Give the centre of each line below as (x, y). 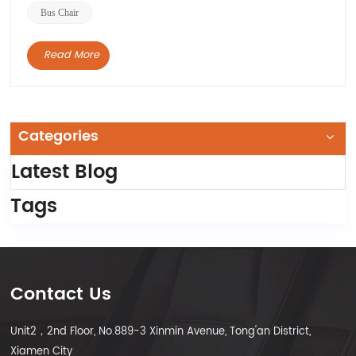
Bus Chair (60, 13)
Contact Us (61, 295)
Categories (59, 137)
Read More (71, 56)
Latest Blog (65, 173)
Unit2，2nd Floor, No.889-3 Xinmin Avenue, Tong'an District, (161, 332)
